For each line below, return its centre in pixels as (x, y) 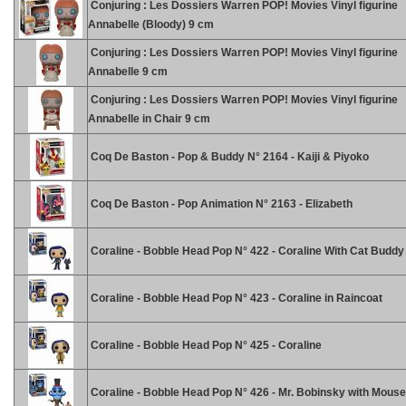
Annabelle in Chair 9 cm (149, 119)
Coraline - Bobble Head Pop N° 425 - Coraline (205, 345)
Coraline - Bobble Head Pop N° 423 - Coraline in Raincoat (235, 298)
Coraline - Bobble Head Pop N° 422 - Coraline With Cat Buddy (246, 251)
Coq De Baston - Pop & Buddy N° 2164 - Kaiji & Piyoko (228, 157)
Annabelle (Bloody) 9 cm (151, 24)
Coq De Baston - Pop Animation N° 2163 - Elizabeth (220, 204)
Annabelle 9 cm (128, 72)
